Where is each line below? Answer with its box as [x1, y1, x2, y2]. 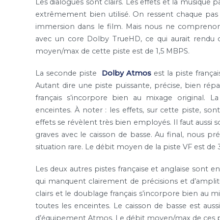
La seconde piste [35, 68, 102, 78]
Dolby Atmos [101, 68, 151, 78]
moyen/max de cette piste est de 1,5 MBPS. [35, 46, 190, 55]
